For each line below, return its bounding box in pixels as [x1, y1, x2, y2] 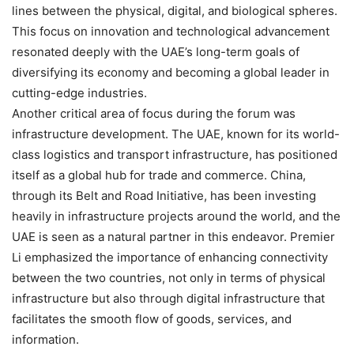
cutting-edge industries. [12, 85, 147, 100]
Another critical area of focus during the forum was [12, 105, 296, 121]
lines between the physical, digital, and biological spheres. [12, 2, 337, 18]
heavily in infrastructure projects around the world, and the [12, 208, 341, 224]
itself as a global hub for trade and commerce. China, [12, 167, 306, 183]
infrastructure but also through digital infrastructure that [12, 290, 325, 306]
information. [12, 331, 79, 347]
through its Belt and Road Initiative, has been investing [12, 187, 316, 203]
